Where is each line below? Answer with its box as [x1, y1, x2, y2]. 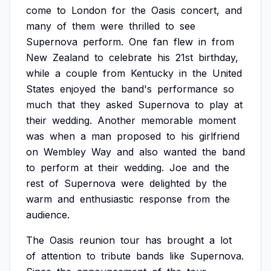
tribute [101, 250, 131, 262]
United [212, 67, 242, 79]
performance [157, 83, 218, 95]
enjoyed [60, 83, 96, 95]
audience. [26, 209, 70, 221]
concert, [181, 4, 220, 16]
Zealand [53, 51, 89, 64]
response [139, 193, 182, 205]
